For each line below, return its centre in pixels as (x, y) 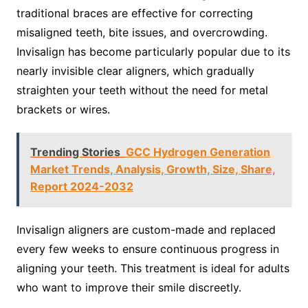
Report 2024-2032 (81, 186)
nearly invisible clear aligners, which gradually (135, 71)
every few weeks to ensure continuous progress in (147, 249)
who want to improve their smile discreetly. (129, 287)
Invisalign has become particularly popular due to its (153, 52)
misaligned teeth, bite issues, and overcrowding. (142, 32)
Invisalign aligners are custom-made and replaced (146, 230)
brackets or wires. (63, 109)
